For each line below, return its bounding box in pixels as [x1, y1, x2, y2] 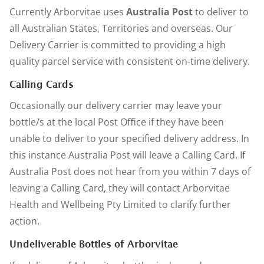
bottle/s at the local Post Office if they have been [9, 115, 224, 129]
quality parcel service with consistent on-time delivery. [9, 54, 250, 68]
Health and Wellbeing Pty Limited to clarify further [9, 198, 231, 212]
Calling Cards [9, 78, 74, 90]
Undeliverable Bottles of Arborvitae [9, 239, 178, 250]
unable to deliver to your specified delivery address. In [9, 132, 249, 146]
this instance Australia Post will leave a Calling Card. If [9, 148, 245, 162]
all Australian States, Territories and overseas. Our [9, 21, 233, 35]
